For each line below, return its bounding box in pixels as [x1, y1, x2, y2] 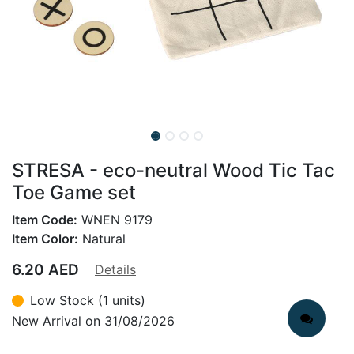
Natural [78, 231, 126, 247]
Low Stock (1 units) [30, 292, 145, 308]
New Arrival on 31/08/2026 [12, 312, 175, 329]
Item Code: [12, 212, 77, 228]
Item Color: [12, 231, 78, 247]
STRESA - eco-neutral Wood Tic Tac [12, 159, 335, 182]
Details [95, 262, 136, 277]
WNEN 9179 [77, 212, 153, 228]
